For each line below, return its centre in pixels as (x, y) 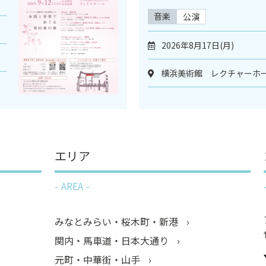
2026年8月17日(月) (198, 45)
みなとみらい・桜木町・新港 (118, 222)
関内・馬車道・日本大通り (113, 241)
